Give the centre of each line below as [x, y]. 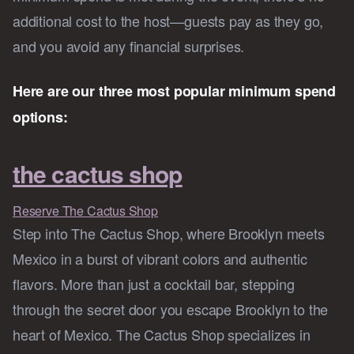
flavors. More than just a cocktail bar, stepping [154, 284]
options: [40, 117]
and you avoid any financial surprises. [129, 46]
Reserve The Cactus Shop [85, 211]
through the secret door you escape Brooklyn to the [171, 309]
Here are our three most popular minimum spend [175, 91]
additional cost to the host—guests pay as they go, [168, 21]
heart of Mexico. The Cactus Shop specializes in [162, 335]
